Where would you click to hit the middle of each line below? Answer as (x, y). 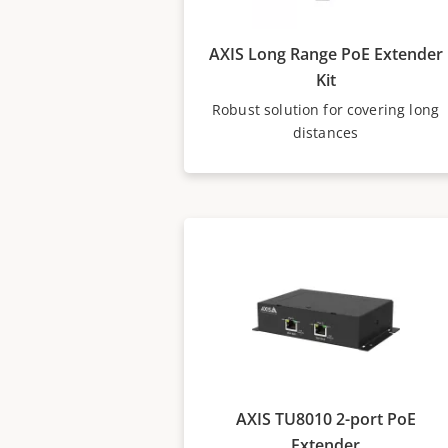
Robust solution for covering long (325, 109)
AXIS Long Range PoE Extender (325, 54)
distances (325, 132)
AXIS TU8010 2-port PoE (325, 419)
